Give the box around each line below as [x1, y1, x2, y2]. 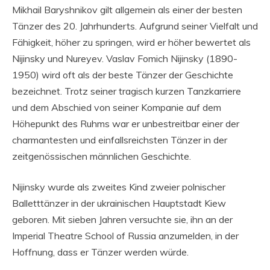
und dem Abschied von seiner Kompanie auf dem [12, 101, 221, 113]
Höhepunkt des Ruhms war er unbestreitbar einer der [12, 117, 239, 130]
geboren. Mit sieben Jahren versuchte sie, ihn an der [12, 213, 233, 225]
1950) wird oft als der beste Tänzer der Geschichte [12, 68, 233, 81]
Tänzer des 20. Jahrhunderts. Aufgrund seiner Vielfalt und [12, 19, 258, 32]
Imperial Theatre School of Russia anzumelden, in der [12, 229, 239, 242]
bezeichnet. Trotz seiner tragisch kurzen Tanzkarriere [12, 84, 241, 97]
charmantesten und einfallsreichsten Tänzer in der [12, 133, 227, 146]
